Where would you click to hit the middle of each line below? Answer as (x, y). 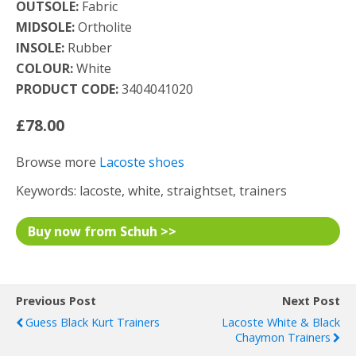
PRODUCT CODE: (67, 89)
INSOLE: (40, 48)
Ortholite (103, 27)
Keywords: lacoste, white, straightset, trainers (151, 191)
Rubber (88, 48)
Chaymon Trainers (283, 337)
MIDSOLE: (45, 27)
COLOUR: (44, 68)
